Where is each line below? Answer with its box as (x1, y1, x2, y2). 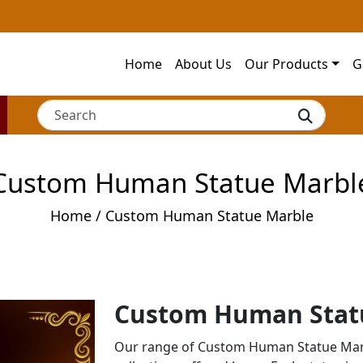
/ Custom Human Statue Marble (91, 205, 314, 225)
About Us (175, 54, 233, 73)
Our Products (245, 54, 329, 73)
